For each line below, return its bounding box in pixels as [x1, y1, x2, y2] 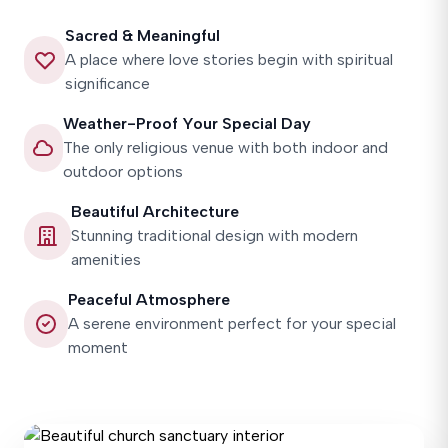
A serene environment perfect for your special [67, 314, 396, 333]
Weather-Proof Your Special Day [62, 114, 311, 133]
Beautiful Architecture [70, 202, 239, 221]
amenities [70, 250, 141, 269]
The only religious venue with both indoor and [62, 138, 388, 157]
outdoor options [62, 162, 183, 181]
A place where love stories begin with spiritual [65, 50, 394, 69]
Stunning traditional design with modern [70, 226, 358, 245]
